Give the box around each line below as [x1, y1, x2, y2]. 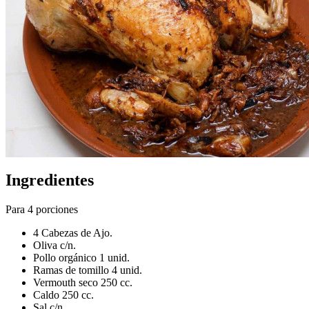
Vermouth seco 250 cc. [33, 276, 132, 288]
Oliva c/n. [33, 239, 76, 251]
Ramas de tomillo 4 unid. [33, 263, 142, 276]
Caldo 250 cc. [33, 288, 94, 301]
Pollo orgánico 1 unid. [33, 251, 130, 263]
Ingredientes [6, 170, 94, 189]
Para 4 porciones [6, 203, 78, 215]
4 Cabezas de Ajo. [33, 226, 112, 239]
